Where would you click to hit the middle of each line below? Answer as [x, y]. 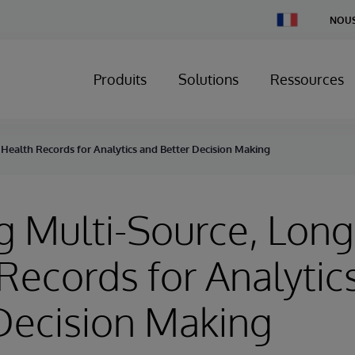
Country [294, 30]
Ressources [307, 79]
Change [293, 18]
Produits [120, 79]
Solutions [208, 79]
